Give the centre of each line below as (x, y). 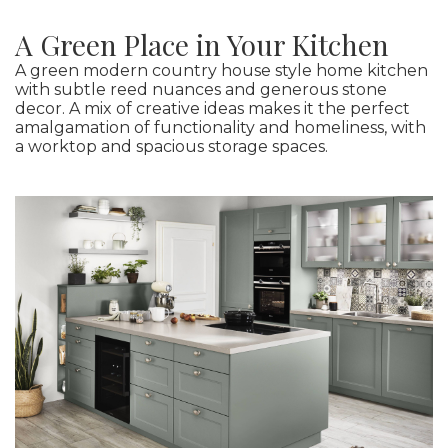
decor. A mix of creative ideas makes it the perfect (212, 109)
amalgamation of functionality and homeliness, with (220, 128)
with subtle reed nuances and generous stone (201, 90)
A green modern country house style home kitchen (221, 71)
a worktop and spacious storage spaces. (171, 147)
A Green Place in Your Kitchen (202, 45)
